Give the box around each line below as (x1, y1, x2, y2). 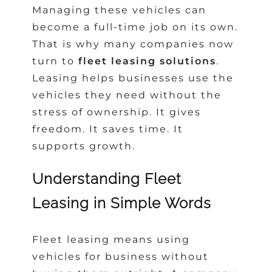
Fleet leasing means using (32, 234, 191, 246)
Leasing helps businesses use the (32, 72, 234, 84)
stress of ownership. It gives (32, 106, 202, 118)
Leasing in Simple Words (32, 194, 212, 212)
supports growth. (32, 140, 136, 152)
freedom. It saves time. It (32, 123, 184, 135)
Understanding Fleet (32, 169, 182, 188)
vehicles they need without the (32, 89, 222, 101)
